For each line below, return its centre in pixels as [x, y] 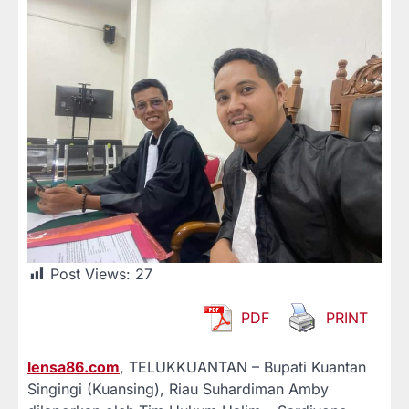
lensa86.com [73, 367]
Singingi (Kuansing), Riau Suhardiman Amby [178, 389]
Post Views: [90, 274]
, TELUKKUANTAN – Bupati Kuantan [243, 367]
